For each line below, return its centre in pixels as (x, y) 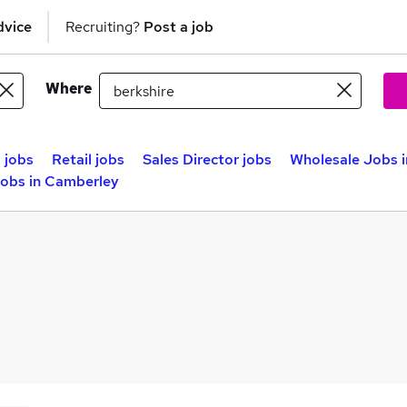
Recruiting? (104, 26)
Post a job (179, 26)
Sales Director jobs (207, 159)
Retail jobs (88, 159)
